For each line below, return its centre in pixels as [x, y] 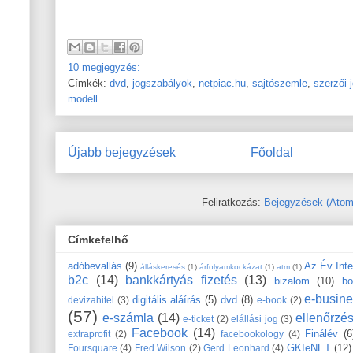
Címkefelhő [98, 239]
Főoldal [272, 152]
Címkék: [89, 83]
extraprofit [89, 333]
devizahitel [91, 299]
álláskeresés [163, 266]
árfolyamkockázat [231, 266]
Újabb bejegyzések [122, 152]
